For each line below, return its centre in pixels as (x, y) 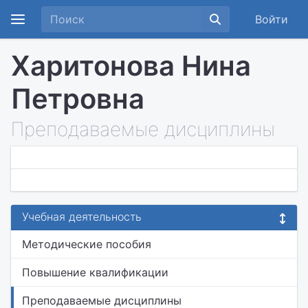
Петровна (78, 99)
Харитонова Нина (131, 66)
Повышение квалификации (95, 272)
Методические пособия (87, 244)
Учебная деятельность (82, 217)
